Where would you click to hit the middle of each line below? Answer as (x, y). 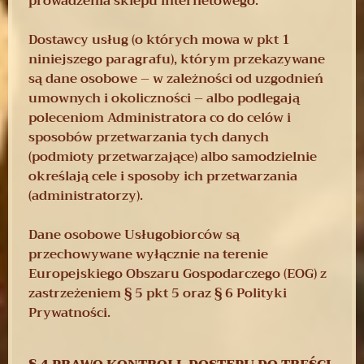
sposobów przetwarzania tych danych (149, 137)
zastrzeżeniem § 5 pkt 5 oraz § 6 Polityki (158, 293)
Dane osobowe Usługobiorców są (134, 234)
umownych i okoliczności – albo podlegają (164, 98)
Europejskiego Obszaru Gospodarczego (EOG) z (178, 273)
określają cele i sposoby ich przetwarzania (163, 176)
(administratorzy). (86, 195)
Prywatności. (69, 312)
